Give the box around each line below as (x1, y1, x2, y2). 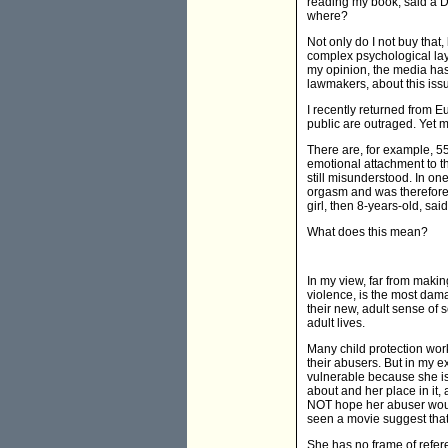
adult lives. (307, 316, 365, 331)
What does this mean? (307, 225, 428, 240)
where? (307, 9, 348, 24)
